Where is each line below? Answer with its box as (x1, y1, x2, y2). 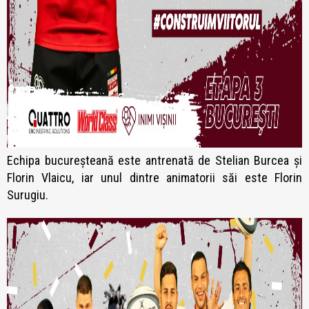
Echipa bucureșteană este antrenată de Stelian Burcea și (7, 153, 302, 168)
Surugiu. (7, 188, 51, 203)
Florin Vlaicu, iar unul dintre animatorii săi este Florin (7, 170, 302, 186)
